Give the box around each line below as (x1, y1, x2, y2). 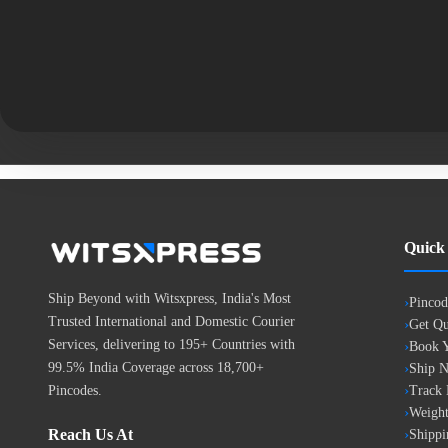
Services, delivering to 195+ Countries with (48, 337, 295, 352)
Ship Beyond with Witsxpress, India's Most (48, 291, 291, 306)
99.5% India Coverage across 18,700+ (48, 360, 264, 375)
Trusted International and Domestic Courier (48, 314, 295, 329)
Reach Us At (48, 426, 133, 443)
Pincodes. (48, 383, 102, 398)
